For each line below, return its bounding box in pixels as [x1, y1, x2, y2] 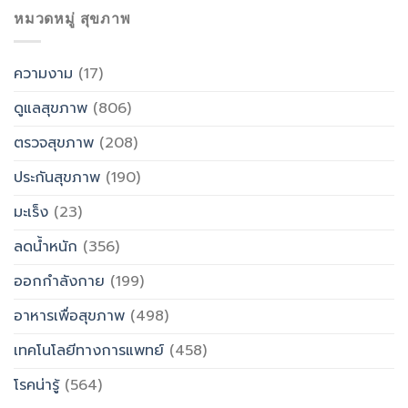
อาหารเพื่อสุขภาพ [14, 305, 125, 328]
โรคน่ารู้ [14, 374, 59, 397]
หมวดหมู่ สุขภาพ [14, 10, 131, 26]
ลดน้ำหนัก [14, 236, 77, 259]
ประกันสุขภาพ [14, 167, 100, 189]
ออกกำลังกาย [14, 270, 105, 293]
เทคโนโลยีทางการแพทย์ [14, 340, 164, 362]
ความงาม [14, 63, 73, 86]
